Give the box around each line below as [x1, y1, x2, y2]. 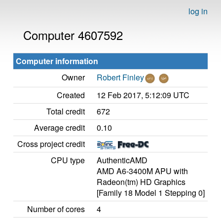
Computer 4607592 [23, 26, 123, 43]
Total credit [46, 106, 85, 117]
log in [188, 5, 208, 17]
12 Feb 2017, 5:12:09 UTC [97, 89, 189, 101]
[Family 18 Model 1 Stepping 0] [97, 187, 205, 198]
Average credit [34, 122, 85, 133]
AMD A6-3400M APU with [97, 165, 188, 177]
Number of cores [27, 203, 85, 215]
